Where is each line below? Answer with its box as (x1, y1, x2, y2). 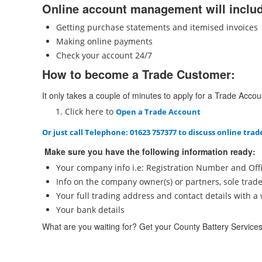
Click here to (65, 106, 116, 117)
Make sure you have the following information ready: (42, 146, 256, 157)
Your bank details (56, 204, 125, 215)
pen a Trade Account (122, 106, 201, 117)
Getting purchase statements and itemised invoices (56, 22, 258, 33)
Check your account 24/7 (56, 50, 152, 61)
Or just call (42, 127, 85, 137)
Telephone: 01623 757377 (85, 127, 177, 137)
